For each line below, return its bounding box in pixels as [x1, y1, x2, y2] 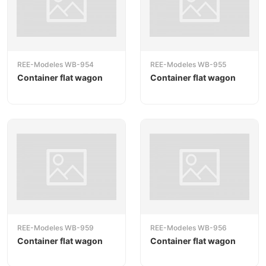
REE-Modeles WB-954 [17, 60, 94, 69]
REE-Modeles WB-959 [17, 223, 94, 232]
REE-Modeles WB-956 [150, 223, 227, 232]
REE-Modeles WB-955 [150, 60, 226, 69]
